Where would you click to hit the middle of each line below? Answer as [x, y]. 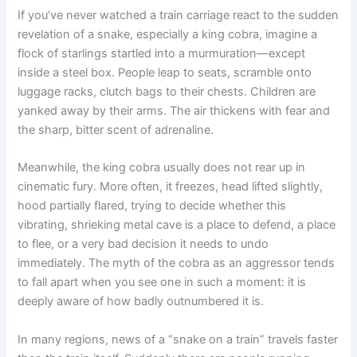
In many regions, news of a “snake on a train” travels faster [178, 339]
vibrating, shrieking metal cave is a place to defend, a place [177, 225]
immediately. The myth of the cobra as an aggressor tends [177, 263]
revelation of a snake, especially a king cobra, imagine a [168, 34]
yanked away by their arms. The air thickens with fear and [174, 110]
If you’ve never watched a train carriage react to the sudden [178, 15]
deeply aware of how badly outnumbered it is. [141, 302]
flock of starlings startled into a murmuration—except [162, 53]
